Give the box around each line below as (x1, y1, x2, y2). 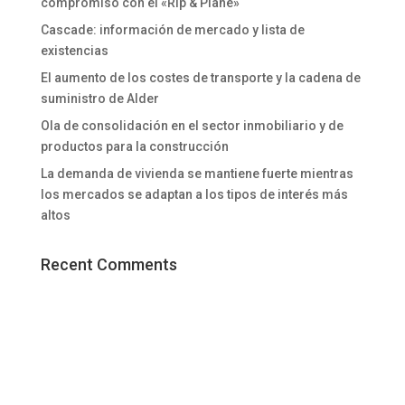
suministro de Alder (40, 91, 159, 107)
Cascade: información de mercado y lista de (40, 23, 305, 38)
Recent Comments (40, 255, 177, 275)
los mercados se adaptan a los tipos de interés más (40, 187, 348, 202)
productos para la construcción (40, 139, 229, 155)
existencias (40, 43, 108, 59)
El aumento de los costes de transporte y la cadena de (40, 71, 361, 86)
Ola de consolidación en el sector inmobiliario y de (40, 118, 344, 134)
